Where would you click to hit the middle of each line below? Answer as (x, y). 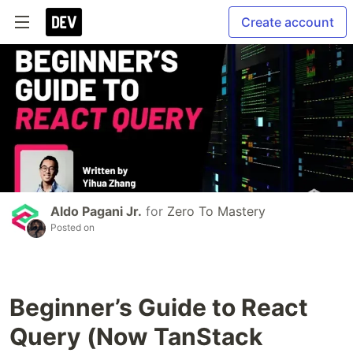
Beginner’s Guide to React (159, 308)
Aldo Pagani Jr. (96, 212)
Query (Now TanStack (136, 337)
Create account (288, 22)
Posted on (72, 228)
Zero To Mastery (216, 212)
